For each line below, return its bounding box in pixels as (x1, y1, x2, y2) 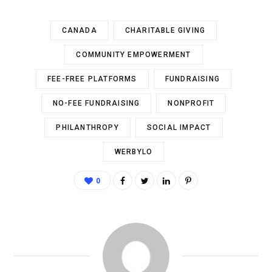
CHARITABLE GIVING (124, 26, 206, 35)
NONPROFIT (168, 99, 215, 108)
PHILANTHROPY (56, 123, 119, 132)
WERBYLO (114, 148, 153, 157)
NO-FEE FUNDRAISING (52, 99, 140, 108)
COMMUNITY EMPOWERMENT (76, 50, 191, 59)
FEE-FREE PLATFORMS (47, 75, 137, 84)
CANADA (61, 26, 97, 35)
